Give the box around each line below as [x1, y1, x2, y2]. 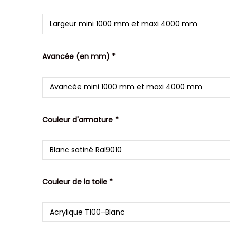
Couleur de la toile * [42, 176, 113, 187]
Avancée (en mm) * [42, 51, 116, 62]
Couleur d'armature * [42, 114, 119, 125]
